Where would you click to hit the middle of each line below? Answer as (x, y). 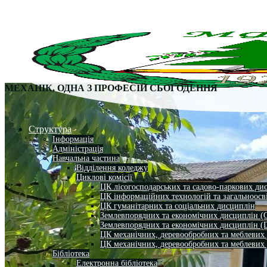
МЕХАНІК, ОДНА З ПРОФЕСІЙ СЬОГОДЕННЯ (111, 88)
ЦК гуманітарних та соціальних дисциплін (178, 206)
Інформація (73, 139)
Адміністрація (78, 148)
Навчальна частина (86, 158)
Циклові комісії (104, 177)
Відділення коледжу (112, 167)
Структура (50, 129)
